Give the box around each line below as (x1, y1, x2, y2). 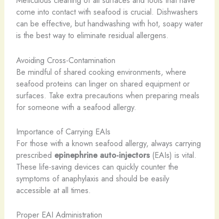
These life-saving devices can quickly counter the (16, 160, 178, 173)
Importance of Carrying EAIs (16, 125, 110, 137)
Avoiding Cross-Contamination (16, 54, 115, 66)
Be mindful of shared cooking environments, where (16, 66, 186, 78)
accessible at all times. (16, 184, 91, 196)
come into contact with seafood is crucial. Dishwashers (16, 6, 198, 18)
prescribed (16, 149, 54, 161)
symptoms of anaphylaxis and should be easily (16, 172, 169, 184)
